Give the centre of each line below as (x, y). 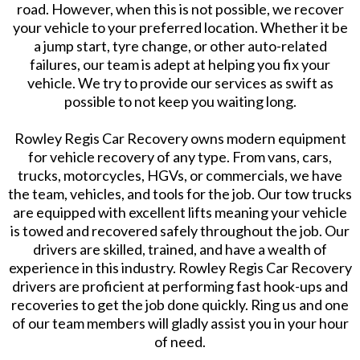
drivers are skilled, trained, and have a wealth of (180, 249)
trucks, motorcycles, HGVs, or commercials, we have (180, 175)
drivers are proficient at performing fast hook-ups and (180, 286)
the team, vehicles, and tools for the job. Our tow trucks (180, 193)
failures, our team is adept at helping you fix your (180, 64)
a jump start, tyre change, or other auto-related (180, 45)
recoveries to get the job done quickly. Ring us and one (180, 304)
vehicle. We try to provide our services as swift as (180, 82)
